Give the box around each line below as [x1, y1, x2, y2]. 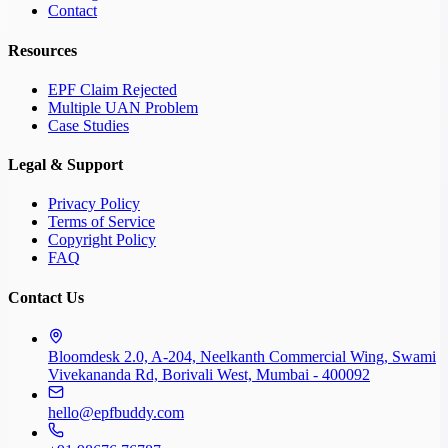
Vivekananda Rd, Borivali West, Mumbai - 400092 [48, 365, 370, 383]
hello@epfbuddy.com [48, 403, 184, 421]
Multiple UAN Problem [48, 98, 198, 116]
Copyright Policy [48, 231, 156, 249]
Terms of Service [48, 213, 155, 231]
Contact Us [8, 288, 84, 306]
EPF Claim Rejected [48, 80, 177, 98]
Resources [8, 41, 77, 59]
